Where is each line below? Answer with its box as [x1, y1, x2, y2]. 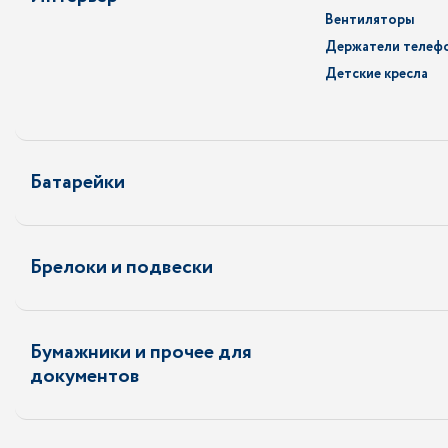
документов [30, 362, 140, 391]
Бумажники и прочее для [30, 338, 252, 367]
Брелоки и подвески [30, 253, 213, 282]
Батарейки [30, 168, 125, 197]
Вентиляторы [325, 10, 415, 30]
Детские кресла [325, 64, 428, 84]
